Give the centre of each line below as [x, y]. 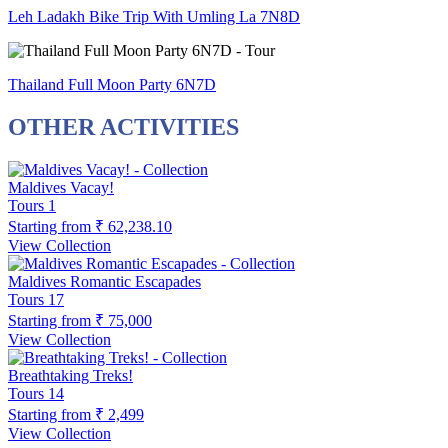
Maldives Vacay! [61, 188]
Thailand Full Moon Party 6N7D [112, 85]
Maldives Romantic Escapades [104, 282]
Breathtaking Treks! [70, 376]
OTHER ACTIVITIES [123, 127]
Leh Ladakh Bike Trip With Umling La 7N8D [154, 17]
